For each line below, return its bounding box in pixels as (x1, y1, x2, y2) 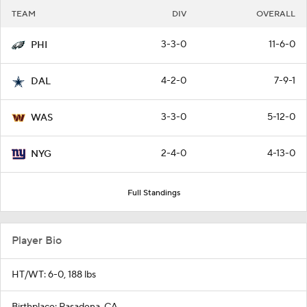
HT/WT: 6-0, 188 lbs (12, 269, 96, 281)
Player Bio (12, 234, 62, 247)
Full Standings (127, 188, 180, 198)
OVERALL (256, 9, 295, 19)
